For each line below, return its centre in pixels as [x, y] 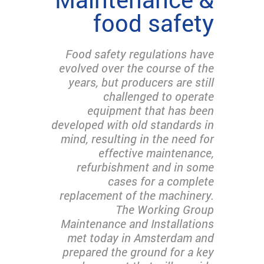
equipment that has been [151, 110]
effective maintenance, [156, 152]
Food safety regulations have [140, 53]
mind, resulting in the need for [137, 138]
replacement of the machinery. [137, 195]
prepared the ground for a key [138, 251]
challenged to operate [159, 96]
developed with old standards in [133, 124]
